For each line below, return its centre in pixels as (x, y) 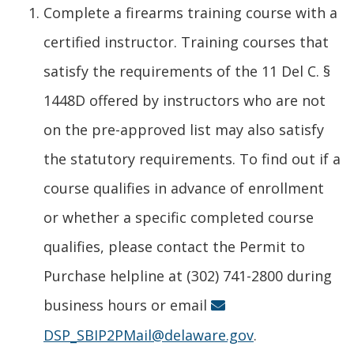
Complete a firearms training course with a (190, 12)
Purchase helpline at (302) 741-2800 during (188, 275)
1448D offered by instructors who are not (185, 100)
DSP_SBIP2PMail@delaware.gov (149, 335)
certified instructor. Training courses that (186, 41)
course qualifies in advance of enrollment (184, 188)
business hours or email (127, 305)
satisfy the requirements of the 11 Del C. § (187, 71)
